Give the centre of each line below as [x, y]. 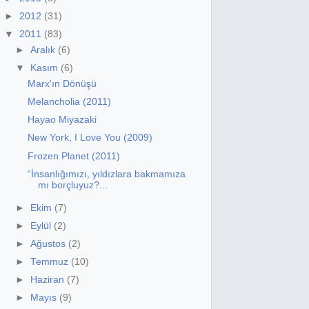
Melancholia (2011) [69, 102]
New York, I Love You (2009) [90, 138]
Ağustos [50, 243]
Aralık [44, 50]
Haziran [49, 280]
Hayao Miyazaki [62, 120]
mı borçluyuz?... [72, 185]
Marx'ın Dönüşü [62, 84]
